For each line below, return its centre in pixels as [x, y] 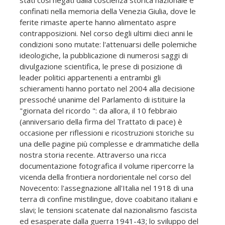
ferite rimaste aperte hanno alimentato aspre [98, 22]
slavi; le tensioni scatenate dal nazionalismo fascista [108, 210]
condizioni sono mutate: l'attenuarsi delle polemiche [108, 44]
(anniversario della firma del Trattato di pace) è [101, 122]
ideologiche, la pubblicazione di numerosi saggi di [104, 55]
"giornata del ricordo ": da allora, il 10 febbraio [98, 111]
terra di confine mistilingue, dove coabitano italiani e [109, 199]
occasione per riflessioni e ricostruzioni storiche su [107, 133]
